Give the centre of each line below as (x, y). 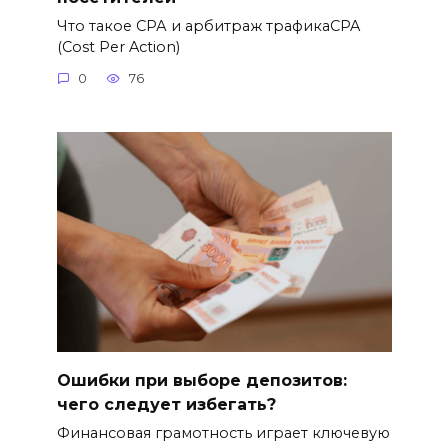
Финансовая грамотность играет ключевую (223, 432)
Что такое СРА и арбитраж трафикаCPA (208, 25)
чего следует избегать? (166, 404)
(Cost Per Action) (118, 46)
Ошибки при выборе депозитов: (201, 380)
